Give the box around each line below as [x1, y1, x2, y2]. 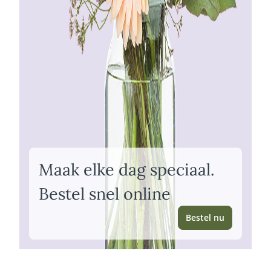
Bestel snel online [39, 183, 171, 204]
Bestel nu [186, 211, 224, 223]
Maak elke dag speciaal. [39, 158, 215, 180]
